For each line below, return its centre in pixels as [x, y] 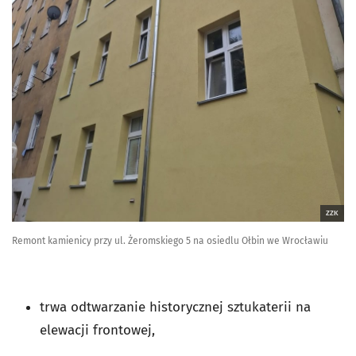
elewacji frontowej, [97, 331]
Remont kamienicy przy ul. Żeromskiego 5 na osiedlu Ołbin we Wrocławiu [170, 241]
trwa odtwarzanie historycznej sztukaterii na [175, 308]
